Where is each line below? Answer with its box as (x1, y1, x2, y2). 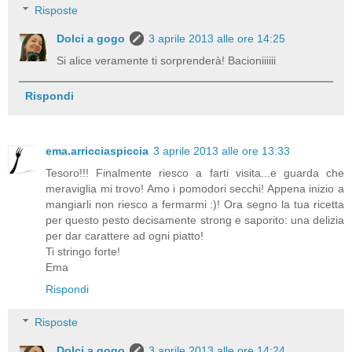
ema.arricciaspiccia (46, 145, 148, 158)
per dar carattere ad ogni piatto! (46, 229, 203, 243)
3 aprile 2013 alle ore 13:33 (153, 145, 290, 158)
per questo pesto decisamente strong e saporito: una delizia (46, 214, 344, 227)
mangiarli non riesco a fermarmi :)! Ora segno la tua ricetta (46, 198, 344, 211)
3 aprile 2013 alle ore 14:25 (148, 32, 286, 46)
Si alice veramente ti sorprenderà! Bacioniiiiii (57, 54, 277, 68)
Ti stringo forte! (46, 245, 120, 258)
